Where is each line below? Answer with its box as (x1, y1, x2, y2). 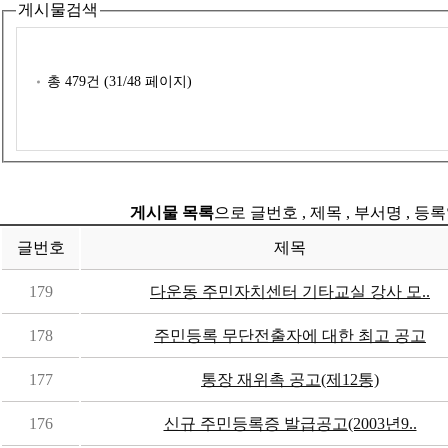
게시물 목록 (130, 203, 214, 221)
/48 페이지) (123, 73, 192, 89)
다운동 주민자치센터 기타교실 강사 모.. (150, 282, 430, 300)
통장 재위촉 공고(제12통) (201, 370, 379, 388)
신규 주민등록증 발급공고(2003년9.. (163, 414, 417, 432)
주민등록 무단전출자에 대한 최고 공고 (154, 326, 426, 344)
